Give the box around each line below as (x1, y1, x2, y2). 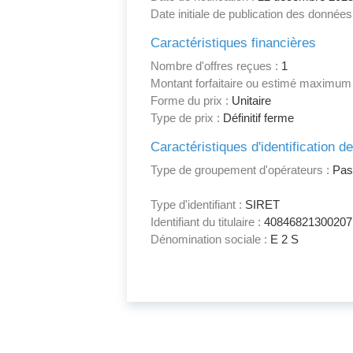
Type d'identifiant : (150, 198, 243, 212)
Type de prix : (150, 111, 221, 125)
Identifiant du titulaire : (150, 215, 262, 229)
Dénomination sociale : (150, 232, 268, 247)
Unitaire (229, 94, 272, 108)
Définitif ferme (220, 111, 295, 125)
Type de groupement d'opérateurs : (150, 163, 330, 177)
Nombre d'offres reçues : (150, 59, 279, 73)
